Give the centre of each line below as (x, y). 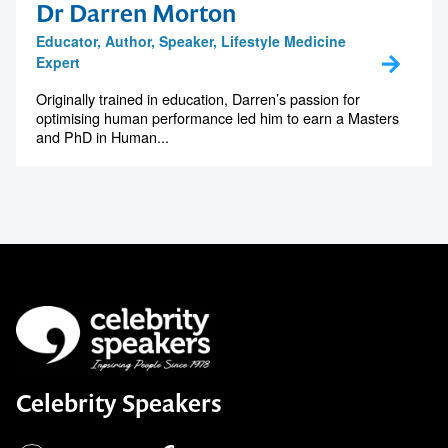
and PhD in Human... (102, 136)
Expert (58, 61)
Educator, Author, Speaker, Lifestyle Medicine (191, 40)
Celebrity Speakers (119, 403)
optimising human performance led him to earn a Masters (217, 117)
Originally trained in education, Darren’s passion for (198, 98)
